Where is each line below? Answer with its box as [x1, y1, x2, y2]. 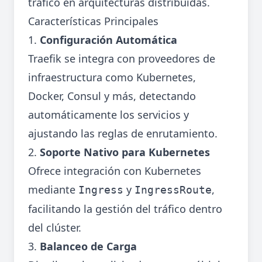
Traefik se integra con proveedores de [28, 51, 215, 66]
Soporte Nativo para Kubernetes [40, 145, 210, 160]
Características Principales [28, 14, 158, 29]
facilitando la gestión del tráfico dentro [28, 202, 222, 216]
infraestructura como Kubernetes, [28, 70, 196, 85]
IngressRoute [135, 184, 212, 196]
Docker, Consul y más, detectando [28, 89, 196, 104]
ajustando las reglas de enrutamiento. [28, 126, 218, 141]
